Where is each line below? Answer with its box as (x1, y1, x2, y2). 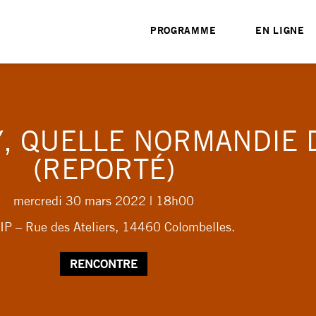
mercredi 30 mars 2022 (13, 195, 146, 209)
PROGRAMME (150, 26, 217, 37)
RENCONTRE (70, 259, 138, 271)
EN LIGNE (255, 26, 305, 37)
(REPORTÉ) (32, 158, 175, 186)
